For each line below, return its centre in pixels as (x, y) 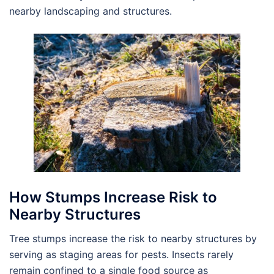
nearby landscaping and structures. (91, 11)
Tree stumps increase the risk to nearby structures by (133, 239)
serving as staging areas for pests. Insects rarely (121, 255)
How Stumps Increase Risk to (113, 198)
